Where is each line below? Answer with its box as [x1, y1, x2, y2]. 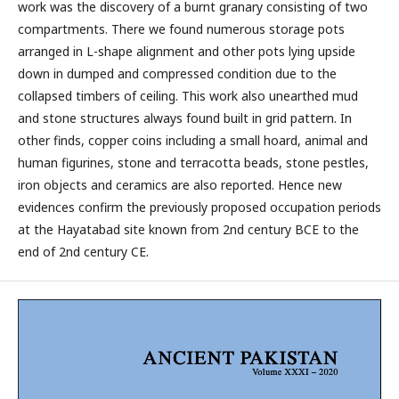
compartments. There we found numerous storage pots [18, 20, 345, 37]
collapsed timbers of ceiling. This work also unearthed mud [18, 87, 358, 104]
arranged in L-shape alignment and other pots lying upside [18, 43, 355, 60]
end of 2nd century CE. [18, 243, 149, 260]
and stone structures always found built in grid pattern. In [18, 110, 352, 126]
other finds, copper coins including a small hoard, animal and [18, 132, 368, 149]
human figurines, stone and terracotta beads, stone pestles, [18, 154, 369, 171]
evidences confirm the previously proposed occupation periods [18, 199, 381, 216]
